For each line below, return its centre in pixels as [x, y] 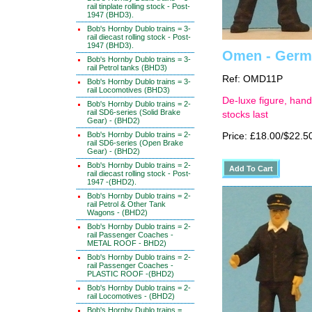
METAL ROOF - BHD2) [127, 243]
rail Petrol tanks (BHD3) [127, 68]
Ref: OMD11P [252, 79]
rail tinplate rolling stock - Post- [139, 6]
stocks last [245, 115]
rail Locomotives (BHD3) [128, 90]
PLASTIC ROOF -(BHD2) [131, 274]
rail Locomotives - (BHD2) [131, 296]
